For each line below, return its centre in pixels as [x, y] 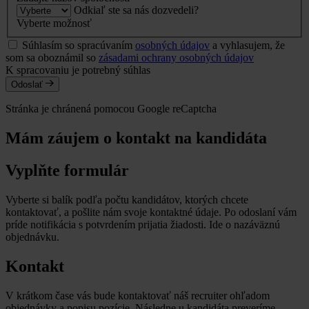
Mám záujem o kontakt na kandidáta [136, 138]
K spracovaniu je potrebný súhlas [78, 70]
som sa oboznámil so [52, 57]
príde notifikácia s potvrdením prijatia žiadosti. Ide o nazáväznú [143, 224]
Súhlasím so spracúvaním [79, 45]
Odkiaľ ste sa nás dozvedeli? [136, 10]
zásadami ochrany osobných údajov [176, 57]
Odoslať [28, 85]
